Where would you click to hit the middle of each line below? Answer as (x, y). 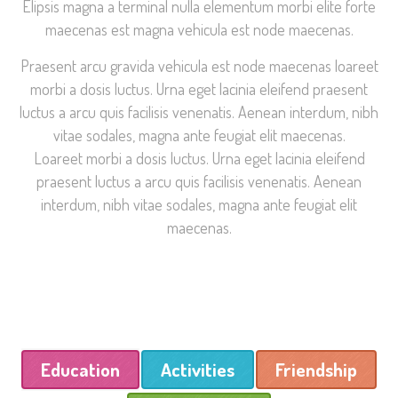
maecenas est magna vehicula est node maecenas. (199, 30)
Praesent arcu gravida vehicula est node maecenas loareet (199, 66)
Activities (198, 370)
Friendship (316, 370)
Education (80, 370)
